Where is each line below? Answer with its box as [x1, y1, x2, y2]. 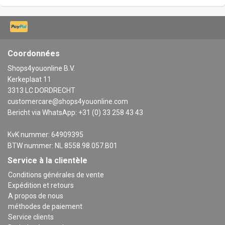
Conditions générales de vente [8, 170, 104, 179]
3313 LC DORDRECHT [8, 86, 75, 94]
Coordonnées [8, 48, 60, 58]
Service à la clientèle [8, 155, 87, 165]
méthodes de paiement [8, 202, 82, 210]
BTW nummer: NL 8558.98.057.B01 [8, 141, 118, 150]
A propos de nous [8, 191, 63, 200]
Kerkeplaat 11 [8, 75, 51, 83]
